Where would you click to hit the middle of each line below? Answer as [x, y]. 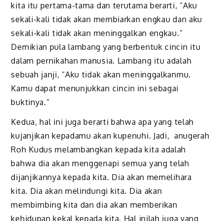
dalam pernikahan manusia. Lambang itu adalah [101, 60]
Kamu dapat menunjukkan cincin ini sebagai [95, 88]
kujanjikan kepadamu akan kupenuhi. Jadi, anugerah [110, 136]
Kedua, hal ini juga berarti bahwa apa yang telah [103, 122]
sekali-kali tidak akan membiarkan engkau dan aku [107, 19]
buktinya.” [30, 102]
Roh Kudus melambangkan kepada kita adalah [99, 150]
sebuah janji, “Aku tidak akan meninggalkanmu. [101, 74]
